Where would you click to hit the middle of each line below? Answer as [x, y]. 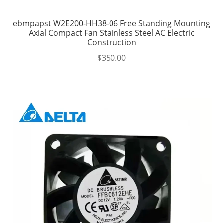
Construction [111, 43]
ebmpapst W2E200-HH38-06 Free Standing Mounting [111, 24]
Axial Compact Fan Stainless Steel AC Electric [111, 33]
